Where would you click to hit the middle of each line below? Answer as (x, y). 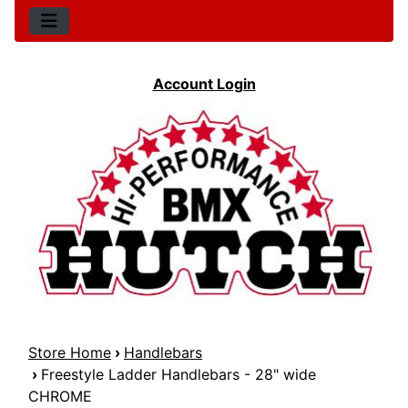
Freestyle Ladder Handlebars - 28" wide (178, 375)
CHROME (60, 397)
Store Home (70, 353)
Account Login (204, 84)
